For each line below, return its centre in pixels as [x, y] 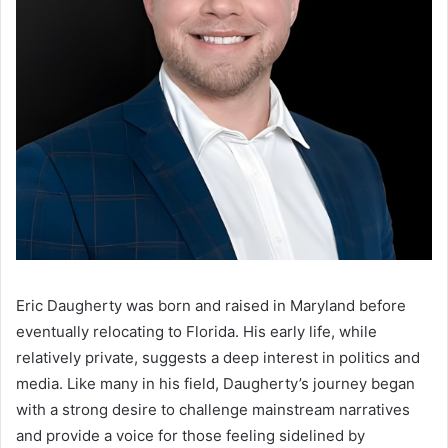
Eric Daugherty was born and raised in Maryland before [211, 306]
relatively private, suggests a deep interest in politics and [218, 358]
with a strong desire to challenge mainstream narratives [213, 410]
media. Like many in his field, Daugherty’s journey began [215, 384]
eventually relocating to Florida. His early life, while [196, 332]
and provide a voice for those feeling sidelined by [190, 436]
